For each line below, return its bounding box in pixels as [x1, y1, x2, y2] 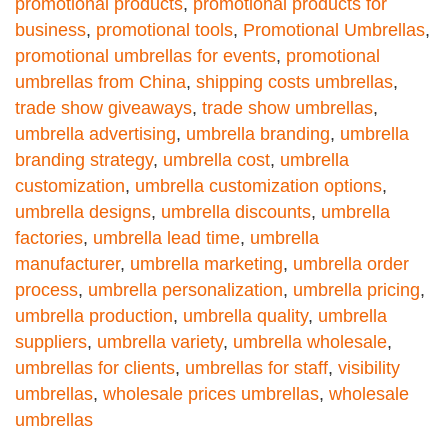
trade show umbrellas [202, 98, 373, 119]
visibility [338, 358, 400, 379]
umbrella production [15, 306, 173, 327]
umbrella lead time [93, 228, 240, 249]
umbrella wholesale [233, 332, 387, 353]
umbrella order [293, 254, 409, 275]
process [15, 280, 78, 301]
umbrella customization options [135, 176, 382, 197]
